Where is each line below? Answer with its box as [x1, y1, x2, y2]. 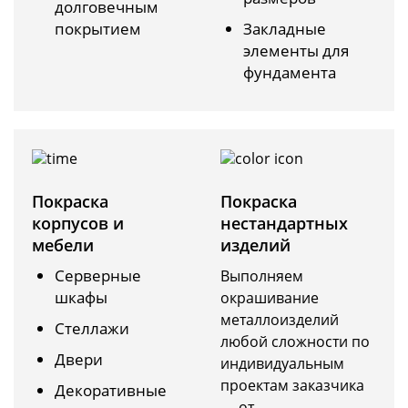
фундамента [243, 62, 336, 84]
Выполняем [220, 266, 303, 287]
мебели [32, 234, 94, 257]
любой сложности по [220, 331, 370, 352]
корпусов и [32, 212, 124, 235]
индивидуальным [220, 353, 344, 374]
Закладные [243, 18, 326, 40]
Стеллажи [55, 318, 129, 340]
